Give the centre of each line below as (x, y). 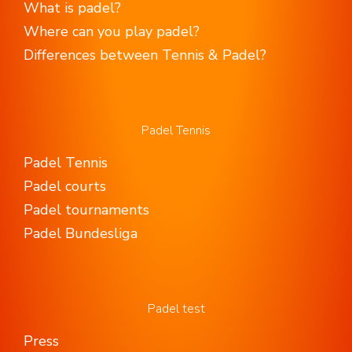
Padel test (176, 309)
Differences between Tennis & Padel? (145, 55)
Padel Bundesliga (81, 234)
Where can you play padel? (112, 32)
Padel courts (65, 187)
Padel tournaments (86, 210)
